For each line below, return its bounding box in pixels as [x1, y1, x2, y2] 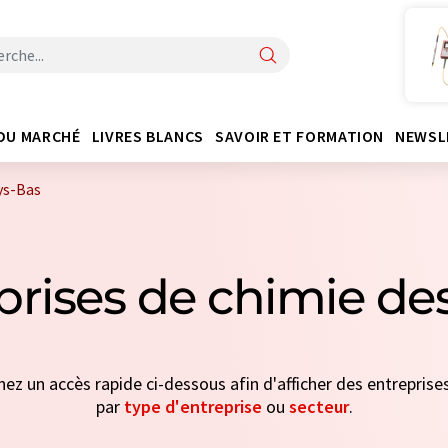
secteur [288, 395, 349, 418]
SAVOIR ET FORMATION [214, 125, 385, 146]
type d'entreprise [123, 395, 262, 418]
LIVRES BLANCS [91, 125, 204, 146]
